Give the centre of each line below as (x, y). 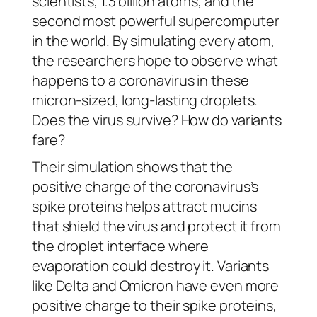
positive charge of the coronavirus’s (145, 187)
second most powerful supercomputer (156, 21)
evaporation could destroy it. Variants (151, 266)
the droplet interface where (121, 246)
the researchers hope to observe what (155, 61)
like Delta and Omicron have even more (156, 286)
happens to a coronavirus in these (140, 81)
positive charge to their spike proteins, (154, 306)
